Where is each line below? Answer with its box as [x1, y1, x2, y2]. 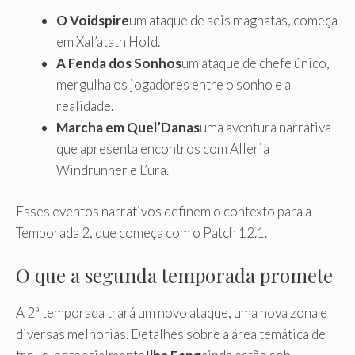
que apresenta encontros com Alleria [56, 139, 269, 157]
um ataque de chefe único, [181, 54, 330, 71]
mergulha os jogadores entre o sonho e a [56, 75, 291, 93]
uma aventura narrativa [200, 118, 331, 136]
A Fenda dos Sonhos [56, 54, 181, 71]
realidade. [56, 97, 113, 114]
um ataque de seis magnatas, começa [129, 11, 338, 29]
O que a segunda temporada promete [16, 261, 333, 288]
